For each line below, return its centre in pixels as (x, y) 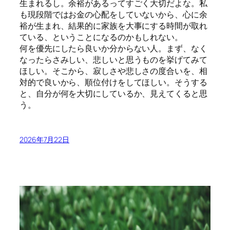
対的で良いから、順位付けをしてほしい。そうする (113, 82)
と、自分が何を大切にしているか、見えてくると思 (113, 94)
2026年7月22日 (45, 139)
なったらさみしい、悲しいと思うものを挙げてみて (113, 60)
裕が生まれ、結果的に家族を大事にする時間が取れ (113, 26)
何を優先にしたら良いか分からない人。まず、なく (113, 49)
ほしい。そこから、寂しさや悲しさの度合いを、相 (113, 71)
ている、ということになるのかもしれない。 (101, 37)
